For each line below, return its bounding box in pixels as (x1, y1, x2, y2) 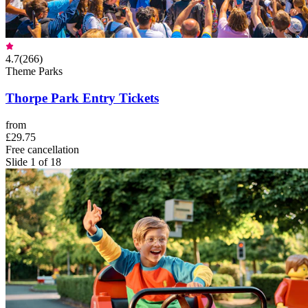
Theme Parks (5, 65, 63, 78)
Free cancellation (5, 143, 79, 155)
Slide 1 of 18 (5, 155, 61, 168)
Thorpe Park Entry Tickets (5, 90, 159, 105)
